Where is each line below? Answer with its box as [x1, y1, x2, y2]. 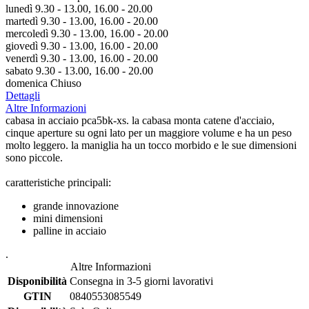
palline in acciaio [33, 225, 106, 237]
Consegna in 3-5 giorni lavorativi [70, 275, 213, 288]
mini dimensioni [33, 212, 103, 225]
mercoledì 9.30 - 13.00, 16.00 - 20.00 [6, 28, 168, 40]
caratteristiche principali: [6, 177, 111, 189]
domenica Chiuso [6, 77, 81, 90]
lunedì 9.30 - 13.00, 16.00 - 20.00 [6, 3, 152, 15]
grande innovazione [33, 200, 119, 212]
